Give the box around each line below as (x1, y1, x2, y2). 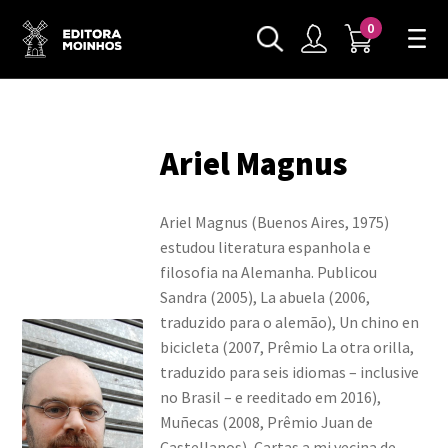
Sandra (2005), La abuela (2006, (159, 286, 370, 307)
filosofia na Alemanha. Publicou (159, 261, 377, 282)
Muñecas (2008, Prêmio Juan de (159, 411, 373, 432)
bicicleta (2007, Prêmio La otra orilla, (159, 336, 414, 357)
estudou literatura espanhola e (159, 236, 371, 257)
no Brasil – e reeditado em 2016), (159, 386, 381, 407)
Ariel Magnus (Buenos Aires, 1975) (159, 211, 389, 232)
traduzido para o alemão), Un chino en (159, 311, 419, 332)
